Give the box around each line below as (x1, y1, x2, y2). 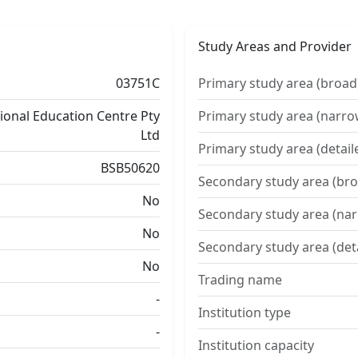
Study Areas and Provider (198, 38, 352, 55)
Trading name (198, 271, 282, 288)
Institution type (198, 304, 291, 321)
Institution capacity (198, 336, 314, 354)
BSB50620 (101, 159, 160, 177)
